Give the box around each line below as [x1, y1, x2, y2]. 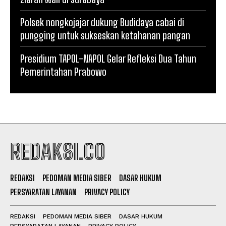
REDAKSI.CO [10, 139, 105, 164]
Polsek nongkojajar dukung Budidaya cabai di [20, 16, 184, 28]
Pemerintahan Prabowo [20, 66, 106, 78]
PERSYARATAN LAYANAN [10, 187, 77, 197]
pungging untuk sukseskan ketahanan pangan [20, 29, 190, 41]
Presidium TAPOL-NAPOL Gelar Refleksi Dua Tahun [20, 52, 196, 65]
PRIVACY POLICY [84, 187, 130, 197]
